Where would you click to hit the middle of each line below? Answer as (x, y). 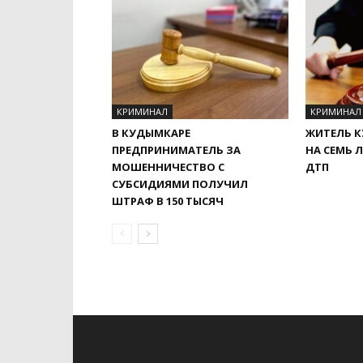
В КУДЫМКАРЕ (151, 133)
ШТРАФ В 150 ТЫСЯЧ (168, 201)
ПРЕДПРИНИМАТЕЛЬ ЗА (176, 150)
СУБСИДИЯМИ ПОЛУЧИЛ (180, 184)
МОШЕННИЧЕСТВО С (168, 167)
